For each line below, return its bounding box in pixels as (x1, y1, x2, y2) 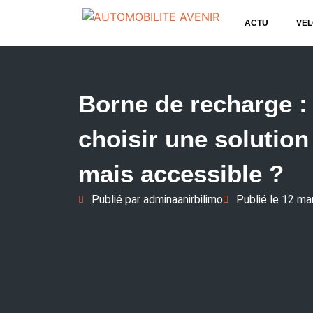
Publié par (92, 193, 140, 206)
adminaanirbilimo (140, 193, 223, 206)
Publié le (236, 193, 282, 206)
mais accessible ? (78, 160, 284, 187)
